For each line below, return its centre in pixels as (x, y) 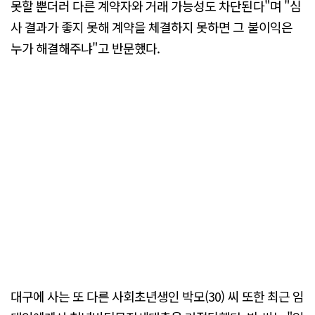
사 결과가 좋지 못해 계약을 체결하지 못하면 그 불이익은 (152, 26)
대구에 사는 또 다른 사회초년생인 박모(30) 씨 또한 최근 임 (157, 296)
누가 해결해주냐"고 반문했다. (85, 47)
